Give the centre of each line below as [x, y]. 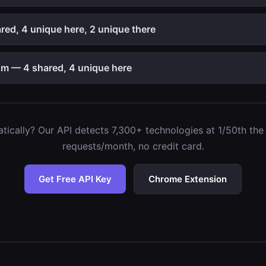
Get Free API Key [75, 179]
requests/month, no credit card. [133, 146]
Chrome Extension [188, 179]
